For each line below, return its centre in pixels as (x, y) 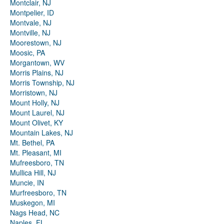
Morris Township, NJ (42, 83)
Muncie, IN (27, 183)
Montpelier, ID (32, 13)
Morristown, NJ (34, 93)
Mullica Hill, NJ (33, 173)
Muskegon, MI (32, 203)
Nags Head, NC (35, 213)
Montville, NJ (30, 33)
